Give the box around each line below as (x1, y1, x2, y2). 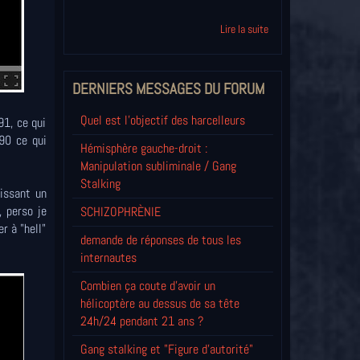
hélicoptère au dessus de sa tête (80, 295, 239, 313)
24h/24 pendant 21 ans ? (80, 313, 203, 330)
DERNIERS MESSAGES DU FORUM (72, 79, 264, 100)
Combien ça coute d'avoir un (80, 277, 215, 295)
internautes (80, 249, 137, 267)
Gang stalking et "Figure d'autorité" (80, 341, 253, 358)
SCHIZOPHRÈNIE (80, 203, 161, 221)
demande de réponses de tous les (80, 231, 241, 249)
